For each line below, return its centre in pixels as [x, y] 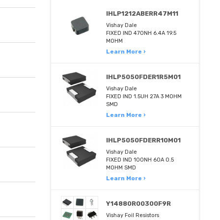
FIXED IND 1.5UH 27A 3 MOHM [144, 96]
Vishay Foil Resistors [133, 215]
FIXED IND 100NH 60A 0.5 [140, 160]
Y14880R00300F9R [139, 203]
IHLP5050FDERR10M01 [144, 140]
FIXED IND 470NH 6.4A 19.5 [141, 33]
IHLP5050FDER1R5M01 [144, 77]
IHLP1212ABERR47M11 [142, 13]
